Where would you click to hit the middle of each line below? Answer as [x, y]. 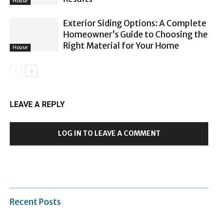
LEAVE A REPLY [37, 104]
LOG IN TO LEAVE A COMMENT [109, 133]
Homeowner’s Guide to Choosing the [136, 34]
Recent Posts [35, 202]
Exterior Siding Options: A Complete [135, 23]
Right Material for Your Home [121, 45]
